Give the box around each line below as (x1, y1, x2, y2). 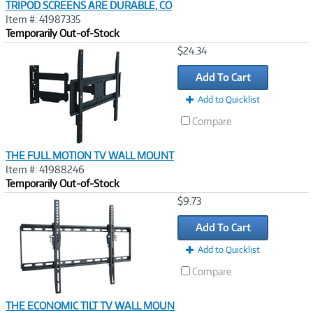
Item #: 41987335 (6, 13, 80, 25)
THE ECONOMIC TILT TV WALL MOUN (6, 300, 175, 312)
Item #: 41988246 (6, 163, 85, 175)
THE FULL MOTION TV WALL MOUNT (6, 150, 174, 161)
